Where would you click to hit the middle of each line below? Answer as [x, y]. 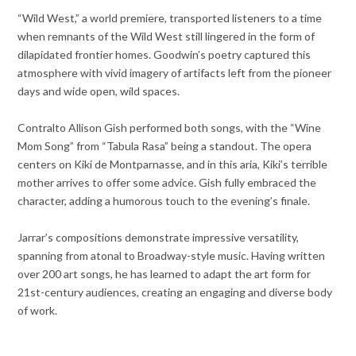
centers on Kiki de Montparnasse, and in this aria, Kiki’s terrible [173, 164]
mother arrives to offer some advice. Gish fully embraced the [167, 183]
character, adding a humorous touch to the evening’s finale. [164, 201]
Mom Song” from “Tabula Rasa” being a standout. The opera [165, 146]
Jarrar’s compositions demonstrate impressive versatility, [159, 238]
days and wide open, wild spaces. [99, 91]
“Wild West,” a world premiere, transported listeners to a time [170, 18]
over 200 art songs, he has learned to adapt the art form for [164, 274]
